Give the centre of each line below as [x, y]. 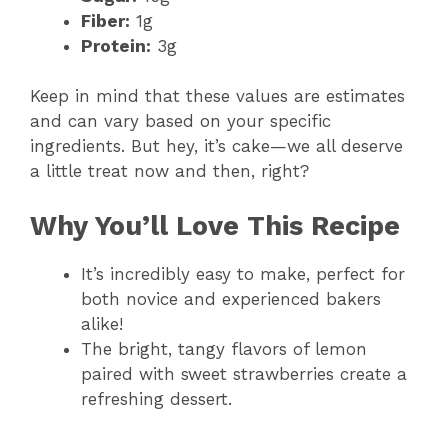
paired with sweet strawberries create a [244, 373]
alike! [102, 323]
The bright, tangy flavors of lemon [224, 348]
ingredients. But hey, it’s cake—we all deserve [216, 146]
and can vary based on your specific [180, 121]
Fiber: [105, 20]
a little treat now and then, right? [169, 171]
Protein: [116, 45]
